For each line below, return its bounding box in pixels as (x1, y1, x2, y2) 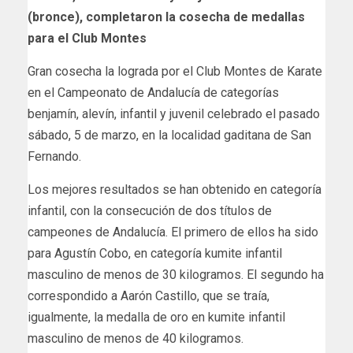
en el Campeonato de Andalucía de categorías (28, 85, 279, 101)
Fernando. (28, 149, 81, 165)
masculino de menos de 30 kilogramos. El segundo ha (28, 267, 324, 283)
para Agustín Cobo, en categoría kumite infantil (28, 246, 282, 262)
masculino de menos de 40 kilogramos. (28, 331, 243, 347)
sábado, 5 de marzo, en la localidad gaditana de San (28, 128, 311, 143)
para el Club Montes (28, 31, 147, 46)
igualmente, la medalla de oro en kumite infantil (28, 310, 285, 325)
